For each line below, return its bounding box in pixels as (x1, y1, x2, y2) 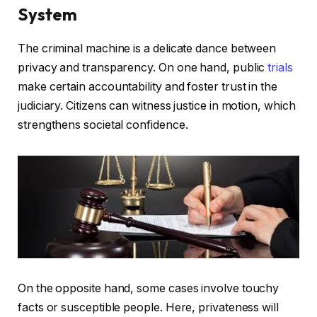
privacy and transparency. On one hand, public (18, 61, 268, 75)
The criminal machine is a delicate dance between (18, 42, 277, 56)
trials (267, 61, 293, 75)
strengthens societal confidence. (18, 118, 188, 132)
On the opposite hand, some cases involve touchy (18, 282, 279, 296)
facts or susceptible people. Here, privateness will (18, 301, 279, 315)
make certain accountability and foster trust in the (18, 80, 277, 94)
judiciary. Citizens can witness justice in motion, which (18, 99, 296, 113)
